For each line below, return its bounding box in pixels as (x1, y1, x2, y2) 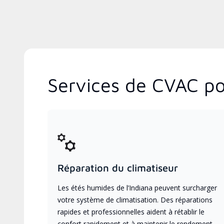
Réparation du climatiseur (57, 161, 178, 173)
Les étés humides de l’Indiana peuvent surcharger (57, 182, 217, 192)
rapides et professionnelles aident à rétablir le (57, 206, 204, 216)
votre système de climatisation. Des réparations (57, 194, 212, 204)
